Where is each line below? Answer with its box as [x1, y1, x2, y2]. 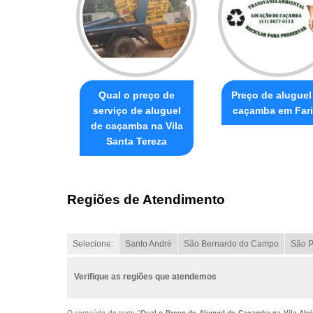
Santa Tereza [106, 135, 167, 147]
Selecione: [73, 239, 113, 249]
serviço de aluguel [92, 104, 181, 116]
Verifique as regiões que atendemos [74, 272, 217, 282]
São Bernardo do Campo [184, 239, 279, 249]
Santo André [125, 239, 172, 249]
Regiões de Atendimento [67, 192, 225, 208]
